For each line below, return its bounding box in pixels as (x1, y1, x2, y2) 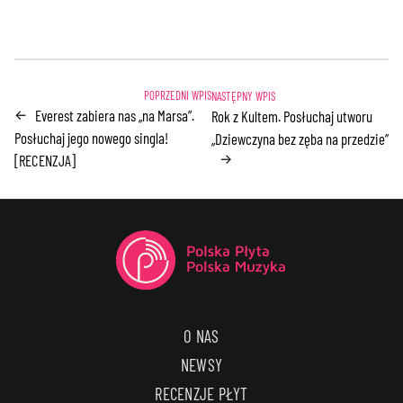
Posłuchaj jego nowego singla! (14, 128, 169, 147)
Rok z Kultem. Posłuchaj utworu (210, 107, 372, 126)
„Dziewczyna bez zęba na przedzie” (210, 130, 389, 148)
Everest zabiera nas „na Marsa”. (35, 105, 195, 124)
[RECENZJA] (14, 150, 76, 169)
